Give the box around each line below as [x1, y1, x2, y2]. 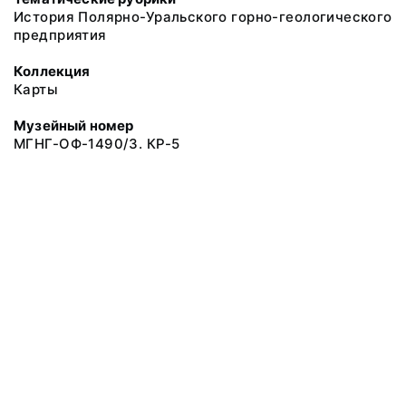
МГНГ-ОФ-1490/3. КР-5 [14, 135, 180, 152]
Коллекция [14, 63, 91, 80]
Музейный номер [14, 117, 134, 134]
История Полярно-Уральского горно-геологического [14, 8, 392, 25]
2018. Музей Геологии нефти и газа [110, 387, 296, 401]
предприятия [14, 26, 107, 43]
